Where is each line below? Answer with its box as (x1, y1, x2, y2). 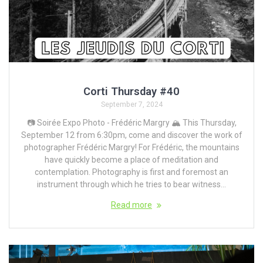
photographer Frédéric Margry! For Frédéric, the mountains (23, 143, 240, 153)
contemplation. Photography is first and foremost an (35, 167, 228, 177)
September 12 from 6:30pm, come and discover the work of (21, 130, 242, 140)
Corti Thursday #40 (83, 85, 180, 98)
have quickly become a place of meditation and (45, 155, 218, 165)
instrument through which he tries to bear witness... (37, 180, 226, 190)
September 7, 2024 (100, 100, 163, 109)
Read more (111, 200, 152, 210)
